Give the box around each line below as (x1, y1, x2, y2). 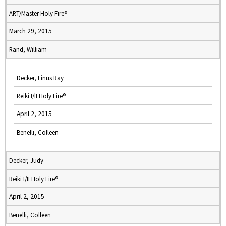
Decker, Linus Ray (17, 74, 64, 82)
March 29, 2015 (9, 27, 52, 35)
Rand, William (9, 45, 47, 53)
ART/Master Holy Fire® (9, 9, 67, 17)
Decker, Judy (9, 156, 43, 164)
